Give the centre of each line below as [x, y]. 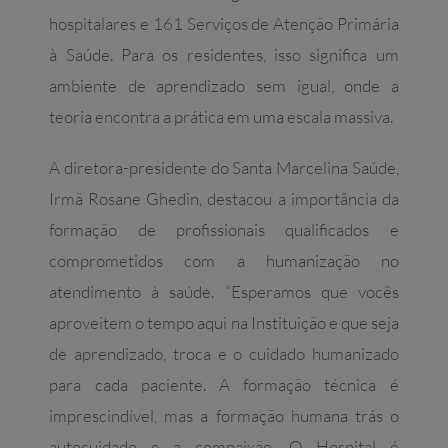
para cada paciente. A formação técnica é [224, 385]
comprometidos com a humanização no [224, 261]
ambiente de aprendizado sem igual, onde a [224, 86]
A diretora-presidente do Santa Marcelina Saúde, [224, 168]
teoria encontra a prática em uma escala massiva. [221, 117]
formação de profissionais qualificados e [224, 230]
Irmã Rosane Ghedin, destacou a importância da [224, 199]
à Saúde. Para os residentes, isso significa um [224, 55]
